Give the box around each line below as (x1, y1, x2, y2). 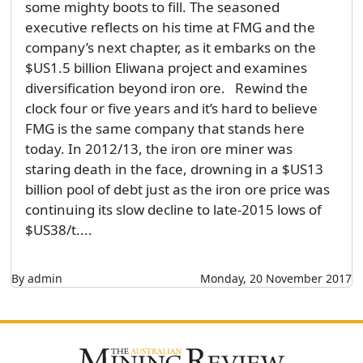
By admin (11, 271, 62, 287)
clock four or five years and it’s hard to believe (24, 99, 318, 118)
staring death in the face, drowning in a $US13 (24, 160, 323, 179)
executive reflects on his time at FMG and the (24, 18, 315, 37)
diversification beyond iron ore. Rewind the (24, 79, 308, 98)
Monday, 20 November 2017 (200, 271, 352, 287)
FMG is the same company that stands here (24, 119, 305, 139)
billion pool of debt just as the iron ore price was (24, 180, 330, 199)
